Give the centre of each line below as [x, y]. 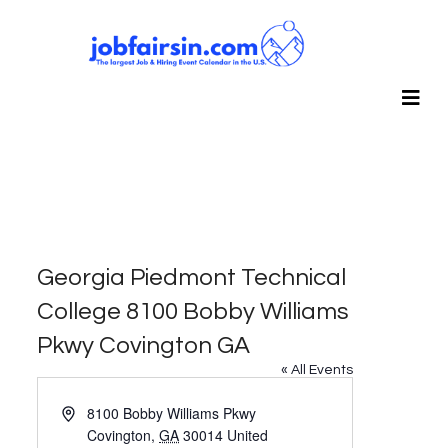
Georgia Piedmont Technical [192, 278]
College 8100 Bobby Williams [193, 312]
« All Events [317, 370]
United [247, 435]
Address [87, 412]
